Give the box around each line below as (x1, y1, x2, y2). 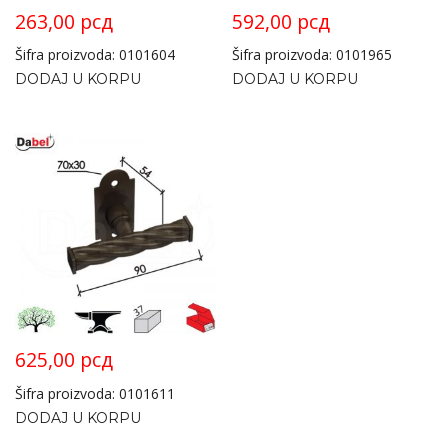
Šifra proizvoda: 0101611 (15, 383, 175, 403)
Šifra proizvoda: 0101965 (232, 45, 393, 65)
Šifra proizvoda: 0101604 (15, 45, 175, 65)
